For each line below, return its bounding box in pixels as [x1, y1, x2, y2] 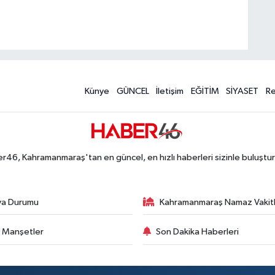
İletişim [156, 86, 184, 96]
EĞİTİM [190, 86, 219, 96]
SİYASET [226, 86, 259, 96]
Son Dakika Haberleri [156, 227, 239, 236]
